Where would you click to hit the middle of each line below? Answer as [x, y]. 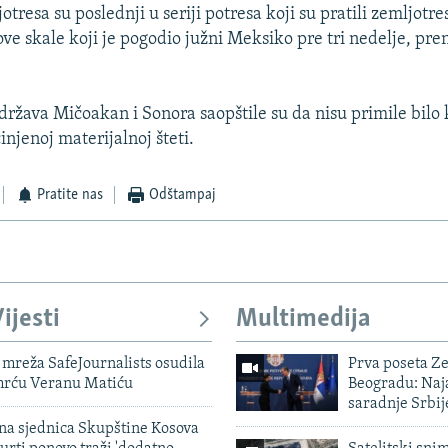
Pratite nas [70, 195]
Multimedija [303, 320]
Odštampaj [182, 195]
